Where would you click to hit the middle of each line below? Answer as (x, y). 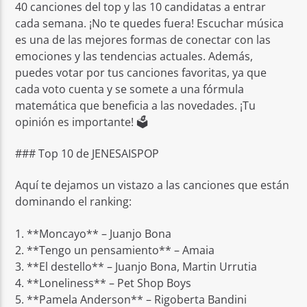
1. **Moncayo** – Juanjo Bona (94, 233)
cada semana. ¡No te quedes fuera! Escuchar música (150, 23)
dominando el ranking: (74, 202)
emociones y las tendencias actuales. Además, (134, 56)
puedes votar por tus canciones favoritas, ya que (141, 72)
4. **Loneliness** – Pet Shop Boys (103, 283)
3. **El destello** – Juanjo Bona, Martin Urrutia (136, 266)
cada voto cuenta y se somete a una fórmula (130, 89)
